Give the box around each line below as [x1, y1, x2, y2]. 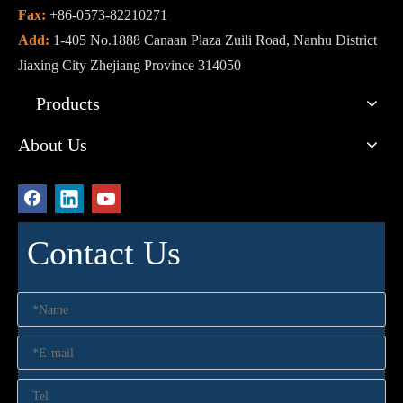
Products [36, 94, 100, 114]
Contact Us [27, 234, 181, 273]
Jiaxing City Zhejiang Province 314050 [18, 58, 241, 74]
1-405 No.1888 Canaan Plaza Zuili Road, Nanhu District [53, 32, 377, 49]
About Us [18, 135, 87, 156]
